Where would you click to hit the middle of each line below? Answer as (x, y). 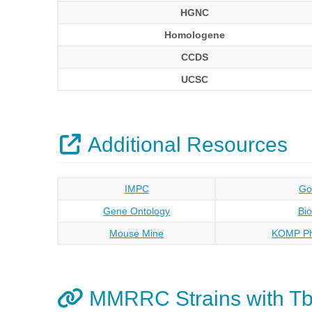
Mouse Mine (137, 233)
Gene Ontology (137, 211)
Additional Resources (185, 145)
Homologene (195, 35)
